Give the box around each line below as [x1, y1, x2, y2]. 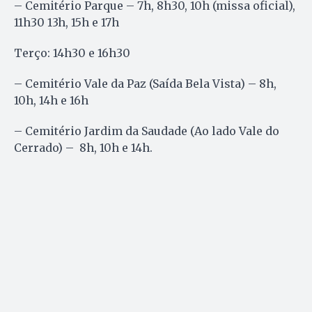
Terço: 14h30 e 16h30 [14, 46, 130, 61]
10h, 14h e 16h [14, 93, 88, 108]
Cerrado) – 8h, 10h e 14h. [14, 141, 153, 155]
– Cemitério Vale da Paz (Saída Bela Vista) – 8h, [14, 77, 276, 91]
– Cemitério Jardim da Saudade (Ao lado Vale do [14, 124, 279, 139]
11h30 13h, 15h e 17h [14, 15, 119, 30]
